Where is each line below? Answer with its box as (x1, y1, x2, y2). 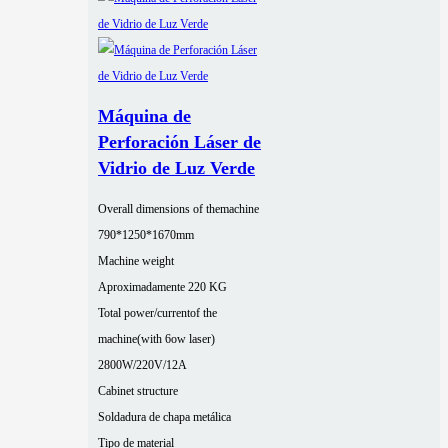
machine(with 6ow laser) (98, 332, 215, 347)
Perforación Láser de (98, 132, 261, 153)
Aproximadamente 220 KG (98, 280, 227, 295)
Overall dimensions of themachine (98, 202, 259, 217)
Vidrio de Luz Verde (98, 158, 255, 179)
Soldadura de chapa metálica (98, 410, 231, 425)
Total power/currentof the (98, 306, 217, 321)
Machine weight (98, 254, 174, 269)
